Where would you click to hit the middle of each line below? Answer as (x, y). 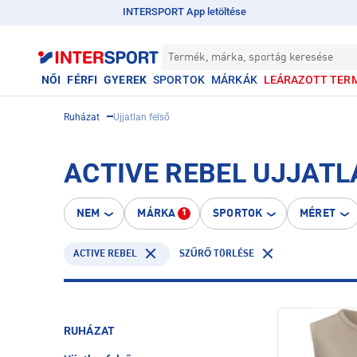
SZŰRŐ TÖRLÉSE (217, 254)
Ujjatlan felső (141, 117)
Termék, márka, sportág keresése (251, 57)
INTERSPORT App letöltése (184, 12)
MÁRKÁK (234, 80)
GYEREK (125, 80)
